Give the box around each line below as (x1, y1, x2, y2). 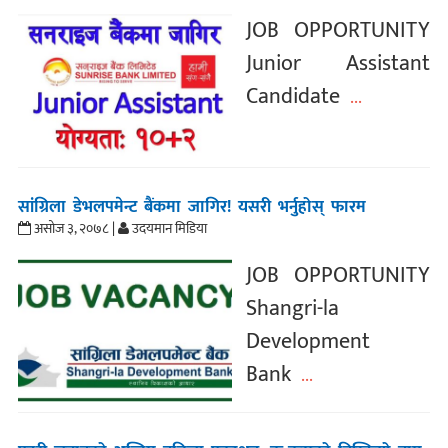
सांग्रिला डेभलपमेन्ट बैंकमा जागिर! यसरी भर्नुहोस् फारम (17, 193, 366, 221)
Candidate (246, 78, 341, 116)
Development (246, 323, 371, 360)
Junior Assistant (246, 45, 431, 83)
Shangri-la (246, 290, 340, 327)
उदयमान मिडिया (128, 217, 207, 240)
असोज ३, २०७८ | (30, 217, 115, 240)
